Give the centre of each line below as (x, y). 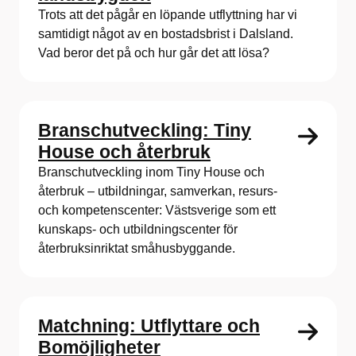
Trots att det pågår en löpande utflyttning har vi (168, 14)
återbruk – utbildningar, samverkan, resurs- (158, 191)
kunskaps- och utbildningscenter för (138, 229)
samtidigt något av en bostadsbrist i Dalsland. (166, 33)
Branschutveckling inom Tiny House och (151, 172)
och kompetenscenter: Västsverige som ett (157, 210)
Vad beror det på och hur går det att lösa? (154, 52)
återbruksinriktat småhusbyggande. (137, 248)
